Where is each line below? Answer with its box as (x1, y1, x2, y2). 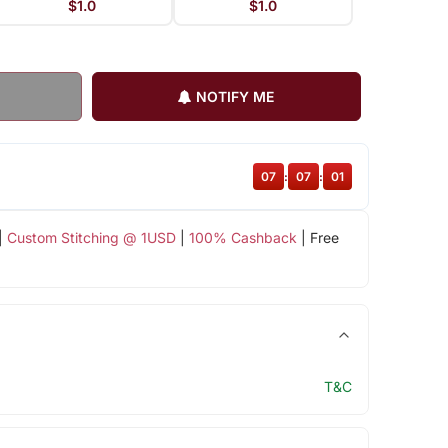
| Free (296, 229, 339, 247)
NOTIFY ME (192, 88, 275, 106)
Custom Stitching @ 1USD (6, 229, 176, 247)
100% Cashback (188, 229, 297, 247)
